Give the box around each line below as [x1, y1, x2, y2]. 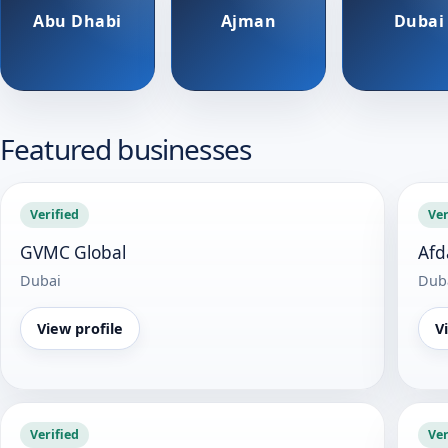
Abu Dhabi [33, 9, 122, 32]
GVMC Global [20, 240, 127, 264]
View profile [37, 318, 124, 338]
